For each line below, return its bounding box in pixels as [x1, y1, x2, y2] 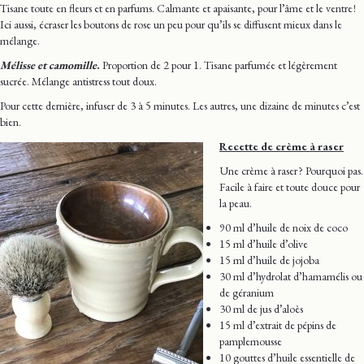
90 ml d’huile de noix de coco [219, 219, 348, 235]
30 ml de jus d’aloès [219, 301, 303, 316]
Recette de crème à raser [219, 138, 344, 154]
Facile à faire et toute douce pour [219, 179, 360, 194]
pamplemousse [219, 333, 282, 349]
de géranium [219, 284, 274, 300]
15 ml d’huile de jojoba [219, 252, 319, 267]
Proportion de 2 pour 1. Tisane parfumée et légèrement [100, 57, 337, 72]
